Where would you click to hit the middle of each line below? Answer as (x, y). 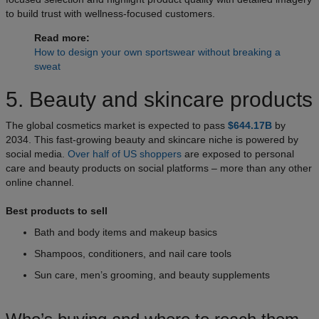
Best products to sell (57, 210)
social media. (37, 153)
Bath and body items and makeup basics (126, 232)
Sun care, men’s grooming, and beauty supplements (152, 274)
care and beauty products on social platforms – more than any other (159, 168)
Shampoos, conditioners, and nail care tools (133, 253)
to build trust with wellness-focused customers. (110, 13)
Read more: (62, 37)
